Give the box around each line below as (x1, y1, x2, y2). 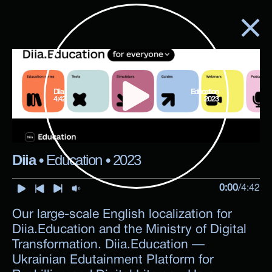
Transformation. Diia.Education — (12, 239, 205, 251)
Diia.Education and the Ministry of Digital (12, 224, 246, 236)
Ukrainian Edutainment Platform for (12, 254, 214, 266)
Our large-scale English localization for (12, 209, 232, 220)
